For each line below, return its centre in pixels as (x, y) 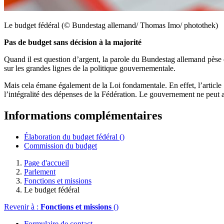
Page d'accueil (46, 162)
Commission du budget (60, 145)
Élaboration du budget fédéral (72, 136)
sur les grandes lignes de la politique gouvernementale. (90, 68)
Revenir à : (22, 206)
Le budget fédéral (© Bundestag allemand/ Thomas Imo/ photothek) (111, 25)
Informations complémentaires (83, 115)
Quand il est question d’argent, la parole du (73, 59)
